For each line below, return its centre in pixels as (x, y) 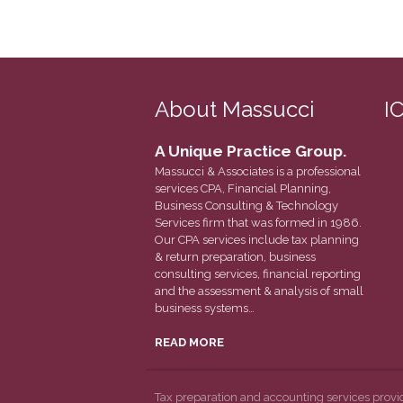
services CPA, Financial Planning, (243, 189)
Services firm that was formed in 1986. (258, 223)
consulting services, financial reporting (258, 274)
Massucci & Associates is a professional (258, 172)
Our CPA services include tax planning (257, 240)
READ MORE (189, 343)
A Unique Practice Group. (251, 152)
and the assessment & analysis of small (259, 291)
